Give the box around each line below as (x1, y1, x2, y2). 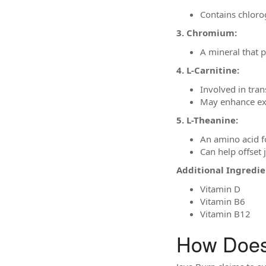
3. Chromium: (176, 27, 237, 39)
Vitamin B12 (200, 207, 251, 220)
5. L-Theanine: (176, 114, 238, 126)
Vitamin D (200, 182, 240, 195)
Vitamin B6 (200, 195, 245, 207)
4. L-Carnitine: (176, 64, 239, 76)
